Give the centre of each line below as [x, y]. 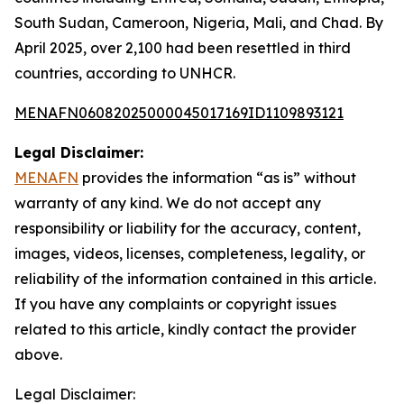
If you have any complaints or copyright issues [175, 304]
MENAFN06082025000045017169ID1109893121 [179, 113]
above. [38, 354]
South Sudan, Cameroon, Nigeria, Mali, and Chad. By [199, 23]
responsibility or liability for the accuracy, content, [188, 228]
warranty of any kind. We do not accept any [168, 203]
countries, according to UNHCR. [125, 73]
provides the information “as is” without [217, 178]
